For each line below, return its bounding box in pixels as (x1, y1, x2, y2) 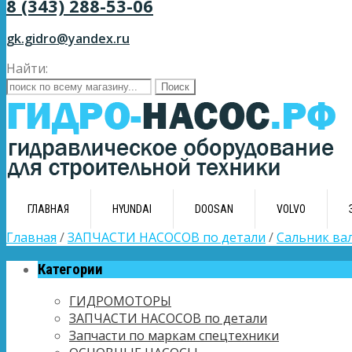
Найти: (6, 60, 48, 77)
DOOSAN (195, 203, 233, 215)
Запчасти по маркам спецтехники (69, 327, 279, 345)
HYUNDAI (112, 203, 152, 215)
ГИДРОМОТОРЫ (69, 292, 171, 310)
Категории (38, 260, 103, 278)
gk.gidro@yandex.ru (6, 30, 130, 47)
